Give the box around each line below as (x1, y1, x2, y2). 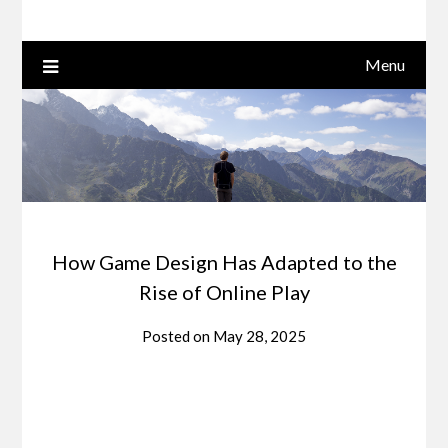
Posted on (142, 327, 213, 346)
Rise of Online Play (138, 280, 310, 305)
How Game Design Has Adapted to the (51, 250, 397, 275)
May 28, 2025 (213, 327, 306, 346)
